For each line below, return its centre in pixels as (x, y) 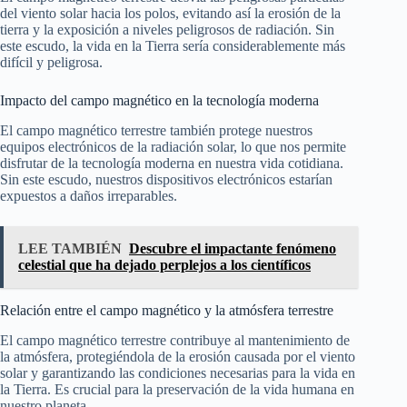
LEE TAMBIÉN (70, 248)
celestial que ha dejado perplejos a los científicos (164, 264)
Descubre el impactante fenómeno (233, 248)
